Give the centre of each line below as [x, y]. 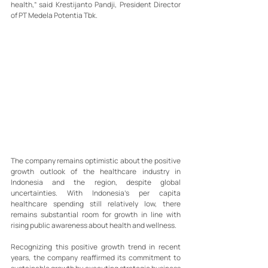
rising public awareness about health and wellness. [94, 225]
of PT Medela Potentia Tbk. [54, 15]
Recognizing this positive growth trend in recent [96, 246]
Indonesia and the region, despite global [96, 182]
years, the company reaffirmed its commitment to [96, 257]
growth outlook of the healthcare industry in [96, 171]
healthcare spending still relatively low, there [96, 203]
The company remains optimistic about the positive [96, 160]
